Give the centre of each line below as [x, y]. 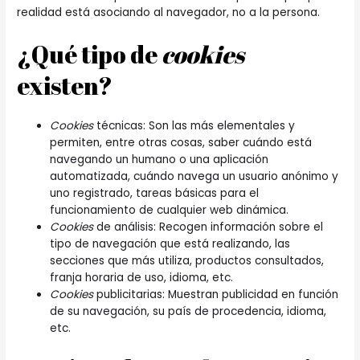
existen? [65, 85]
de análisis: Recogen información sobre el [209, 227]
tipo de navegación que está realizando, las [170, 243]
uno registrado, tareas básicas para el [155, 193]
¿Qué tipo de [90, 54]
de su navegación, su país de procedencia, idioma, [188, 311]
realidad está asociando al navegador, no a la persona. [169, 12]
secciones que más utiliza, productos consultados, [187, 260]
